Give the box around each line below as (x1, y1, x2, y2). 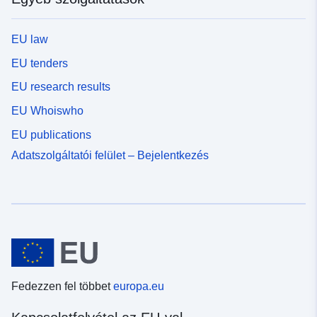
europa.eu (113, 280, 164, 293)
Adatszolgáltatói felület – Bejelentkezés (11, 149, 209, 161)
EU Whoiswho (11, 105, 83, 117)
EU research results (11, 81, 110, 93)
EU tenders (11, 57, 68, 69)
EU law (11, 33, 48, 46)
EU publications (11, 128, 91, 141)
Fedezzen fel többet (11, 280, 113, 293)
